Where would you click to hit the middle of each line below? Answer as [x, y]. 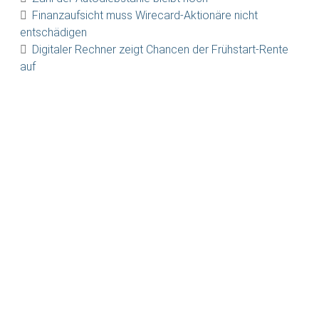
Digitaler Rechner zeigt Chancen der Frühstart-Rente [160, 49]
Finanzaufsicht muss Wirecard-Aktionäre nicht [145, 15]
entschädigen [53, 32]
